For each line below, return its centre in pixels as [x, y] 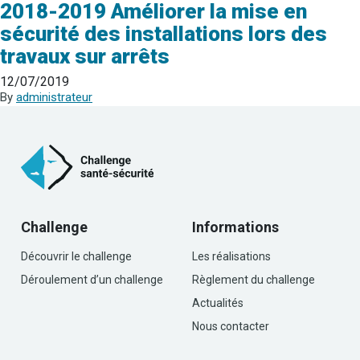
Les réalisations [231, 256]
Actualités [218, 303]
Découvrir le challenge [76, 256]
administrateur [54, 97]
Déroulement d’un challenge [92, 279]
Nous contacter [231, 326]
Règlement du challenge [254, 279]
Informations [235, 227]
